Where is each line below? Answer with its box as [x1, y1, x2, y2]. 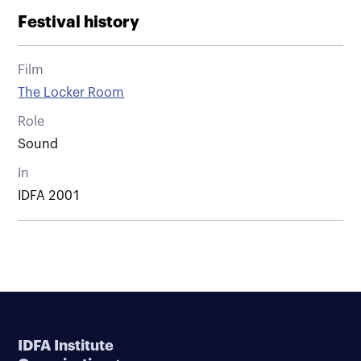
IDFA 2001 [18, 189, 81, 202]
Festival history [18, 13, 140, 31]
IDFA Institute [18, 338, 114, 353]
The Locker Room [18, 85, 125, 99]
